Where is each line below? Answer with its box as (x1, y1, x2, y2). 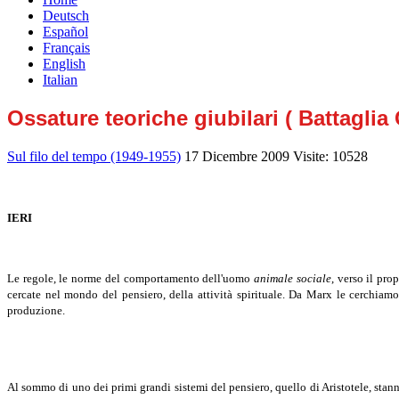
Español (43, 24, 88, 40)
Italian (43, 72, 77, 88)
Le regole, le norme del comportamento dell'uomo (7, 272, 255, 286)
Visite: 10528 (293, 149, 368, 165)
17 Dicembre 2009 (184, 149, 293, 165)
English (43, 56, 85, 72)
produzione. (7, 304, 65, 318)
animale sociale (254, 272, 331, 286)
